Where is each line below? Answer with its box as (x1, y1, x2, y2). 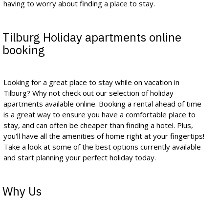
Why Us (2, 183, 42, 199)
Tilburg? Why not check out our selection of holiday (3, 88, 174, 98)
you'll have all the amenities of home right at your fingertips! (3, 131, 204, 141)
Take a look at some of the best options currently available (3, 141, 201, 152)
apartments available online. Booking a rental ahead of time (3, 98, 201, 109)
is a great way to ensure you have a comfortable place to (3, 109, 196, 119)
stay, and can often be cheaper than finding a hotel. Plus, (3, 120, 193, 130)
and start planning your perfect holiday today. (3, 152, 156, 162)
